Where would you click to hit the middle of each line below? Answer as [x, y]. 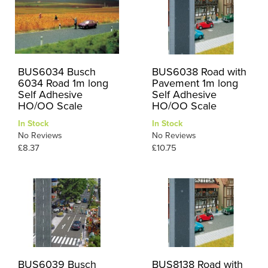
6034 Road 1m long [63, 83]
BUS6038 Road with [199, 72]
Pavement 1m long [195, 83]
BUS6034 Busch [57, 72]
